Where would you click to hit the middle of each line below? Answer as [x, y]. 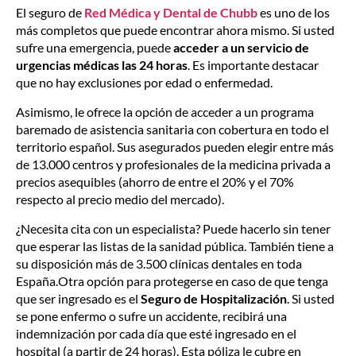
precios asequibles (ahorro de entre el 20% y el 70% [155, 182]
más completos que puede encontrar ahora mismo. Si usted [175, 30]
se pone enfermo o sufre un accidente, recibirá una [151, 316]
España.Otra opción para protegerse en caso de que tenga [172, 281]
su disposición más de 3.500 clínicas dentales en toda [159, 263]
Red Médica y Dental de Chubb [171, 12]
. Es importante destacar [253, 65]
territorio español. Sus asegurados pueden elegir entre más [175, 147]
